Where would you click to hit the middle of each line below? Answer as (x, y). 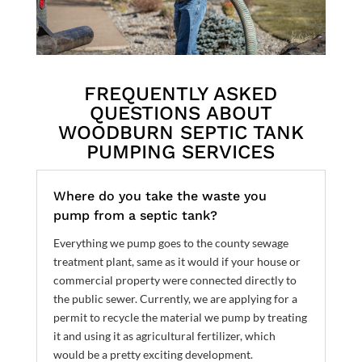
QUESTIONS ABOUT (181, 113)
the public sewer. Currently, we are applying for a (175, 298)
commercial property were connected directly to (175, 280)
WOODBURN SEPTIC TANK (181, 132)
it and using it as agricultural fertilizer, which (164, 335)
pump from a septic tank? (135, 215)
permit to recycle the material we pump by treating (180, 317)
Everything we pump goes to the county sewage (170, 242)
